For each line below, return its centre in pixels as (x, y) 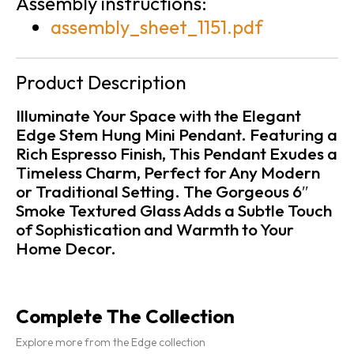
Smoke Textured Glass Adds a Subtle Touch (174, 210)
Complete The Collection (125, 316)
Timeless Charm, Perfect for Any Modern (168, 172)
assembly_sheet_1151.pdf (156, 26)
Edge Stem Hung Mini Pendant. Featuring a (177, 134)
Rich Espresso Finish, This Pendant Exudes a (177, 153)
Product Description (101, 82)
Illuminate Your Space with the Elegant (158, 115)
